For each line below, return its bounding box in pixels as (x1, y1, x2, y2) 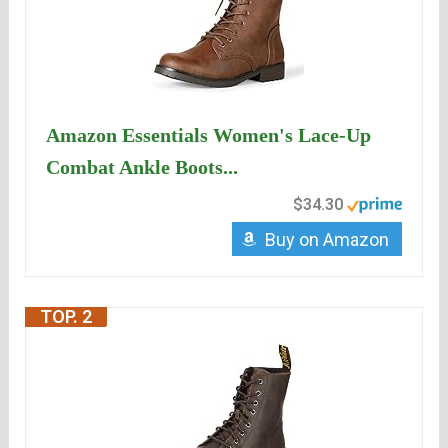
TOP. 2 (40, 306, 93, 328)
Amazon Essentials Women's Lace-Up (46, 124, 372, 147)
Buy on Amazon (264, 229, 389, 251)
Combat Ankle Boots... (46, 156, 239, 179)
